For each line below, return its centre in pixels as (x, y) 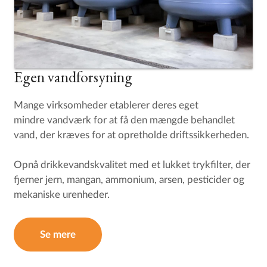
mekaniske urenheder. (62, 195)
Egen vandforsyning (73, 77)
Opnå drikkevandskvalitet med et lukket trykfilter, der (132, 165)
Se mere (58, 235)
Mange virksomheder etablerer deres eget (106, 105)
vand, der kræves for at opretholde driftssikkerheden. (133, 135)
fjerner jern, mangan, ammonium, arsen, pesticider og (129, 180)
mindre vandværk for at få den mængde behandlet (125, 120)
